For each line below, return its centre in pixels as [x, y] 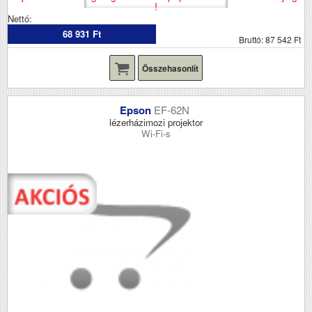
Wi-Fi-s [156, 133]
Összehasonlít [170, 68]
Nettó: [20, 18]
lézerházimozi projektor [156, 122]
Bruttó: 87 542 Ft [270, 39]
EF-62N [173, 109]
